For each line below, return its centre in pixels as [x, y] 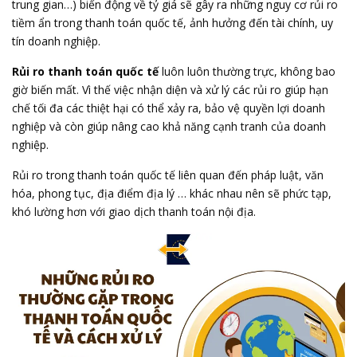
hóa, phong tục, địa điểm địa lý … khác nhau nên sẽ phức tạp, [172, 193]
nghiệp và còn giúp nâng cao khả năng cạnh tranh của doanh [169, 126]
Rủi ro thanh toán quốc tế [85, 71]
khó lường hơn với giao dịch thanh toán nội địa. [134, 212]
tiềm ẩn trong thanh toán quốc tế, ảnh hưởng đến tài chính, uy [173, 23]
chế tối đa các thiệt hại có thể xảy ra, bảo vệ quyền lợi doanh [169, 108]
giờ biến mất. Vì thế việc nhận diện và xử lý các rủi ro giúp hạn [170, 90]
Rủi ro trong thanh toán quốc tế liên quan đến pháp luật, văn [168, 175]
